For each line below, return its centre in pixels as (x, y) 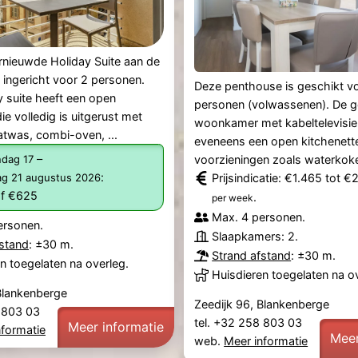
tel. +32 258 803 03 (250, 323)
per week (233, 198)
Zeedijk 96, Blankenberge (262, 304)
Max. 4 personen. (259, 217)
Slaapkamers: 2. (255, 237)
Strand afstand (252, 256)
